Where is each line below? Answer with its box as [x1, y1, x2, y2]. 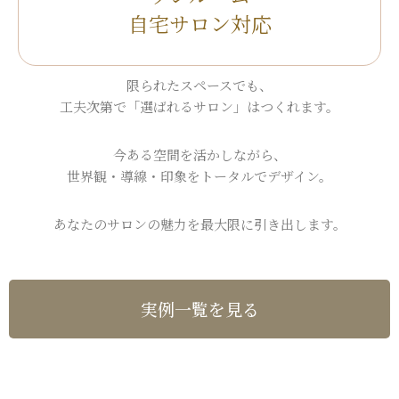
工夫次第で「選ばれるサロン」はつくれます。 [60, 97, 339, 117]
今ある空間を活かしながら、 [112, 145, 287, 165]
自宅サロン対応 [127, 9, 272, 39]
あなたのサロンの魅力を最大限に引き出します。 [53, 215, 346, 234]
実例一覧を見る [140, 297, 259, 322]
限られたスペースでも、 [126, 76, 273, 95]
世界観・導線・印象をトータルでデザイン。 [67, 167, 332, 186]
